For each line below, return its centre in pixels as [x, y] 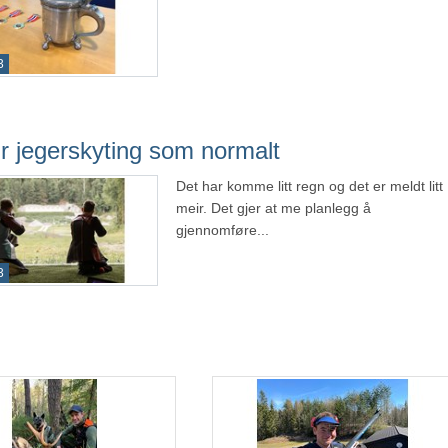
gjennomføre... [222, 230]
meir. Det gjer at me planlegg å [273, 208]
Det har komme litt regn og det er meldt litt [309, 186]
